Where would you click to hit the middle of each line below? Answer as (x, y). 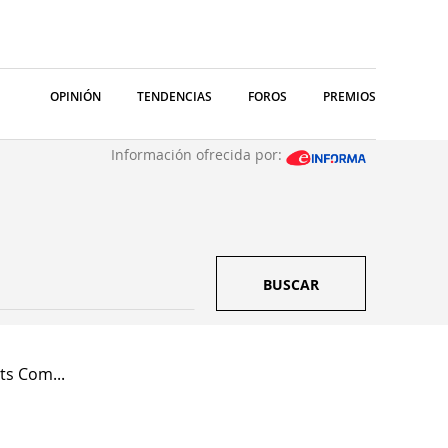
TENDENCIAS (174, 96)
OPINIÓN (75, 96)
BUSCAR (291, 284)
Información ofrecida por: (198, 154)
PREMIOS (349, 96)
